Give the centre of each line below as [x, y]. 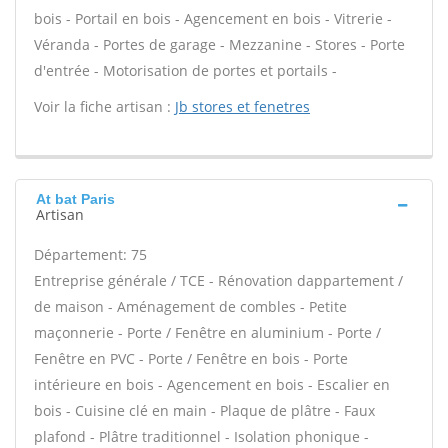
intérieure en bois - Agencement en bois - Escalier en [212, 384]
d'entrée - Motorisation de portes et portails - [185, 70]
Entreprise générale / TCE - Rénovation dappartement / [218, 280]
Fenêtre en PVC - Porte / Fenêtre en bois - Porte [191, 358]
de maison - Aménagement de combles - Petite [190, 306]
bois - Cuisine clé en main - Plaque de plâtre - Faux [204, 410]
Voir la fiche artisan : [104, 106]
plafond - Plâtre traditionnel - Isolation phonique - [201, 436]
